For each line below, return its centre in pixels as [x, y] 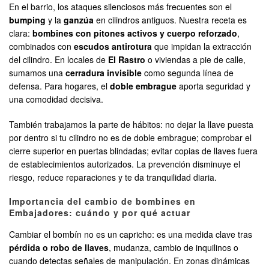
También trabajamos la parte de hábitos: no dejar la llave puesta [131, 125]
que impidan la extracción [202, 47]
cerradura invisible [104, 73]
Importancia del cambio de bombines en [102, 201]
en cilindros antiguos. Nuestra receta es [170, 20]
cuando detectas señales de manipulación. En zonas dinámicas [129, 261]
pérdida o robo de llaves [59, 248]
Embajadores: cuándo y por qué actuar [100, 213]
